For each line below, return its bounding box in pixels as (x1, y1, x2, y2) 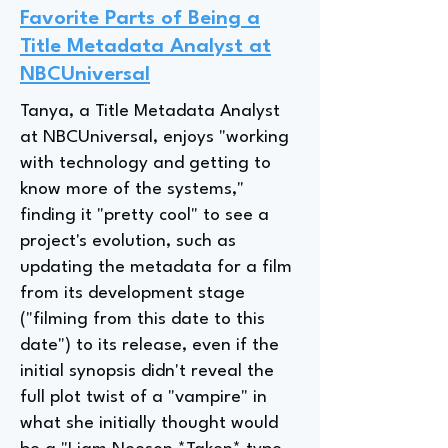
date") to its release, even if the (20, 337, 279, 354)
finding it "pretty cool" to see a (20, 207, 269, 224)
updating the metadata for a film (20, 259, 292, 276)
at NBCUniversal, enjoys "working (20, 129, 289, 146)
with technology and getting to (20, 155, 271, 172)
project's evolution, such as (20, 233, 236, 250)
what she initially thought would (20, 415, 278, 432)
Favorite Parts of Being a (20, 9, 260, 29)
